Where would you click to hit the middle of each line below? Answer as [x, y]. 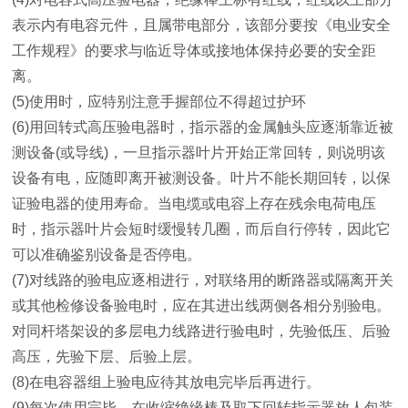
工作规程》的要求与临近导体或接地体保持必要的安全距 [194, 51]
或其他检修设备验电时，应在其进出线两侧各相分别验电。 [202, 306]
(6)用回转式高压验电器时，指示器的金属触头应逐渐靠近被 [203, 127]
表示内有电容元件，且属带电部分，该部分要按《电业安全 [202, 25]
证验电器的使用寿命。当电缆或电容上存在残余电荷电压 [194, 204]
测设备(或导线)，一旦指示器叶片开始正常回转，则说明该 [199, 153]
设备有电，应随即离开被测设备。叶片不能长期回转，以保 [202, 178]
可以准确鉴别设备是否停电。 [123, 255]
